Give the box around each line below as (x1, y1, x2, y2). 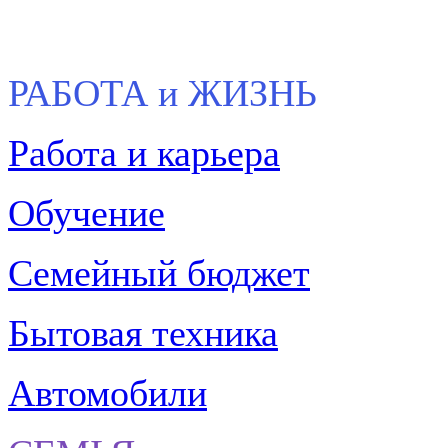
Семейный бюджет (8, 252, 310, 295)
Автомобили (8, 372, 207, 415)
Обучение (8, 192, 165, 235)
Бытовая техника (8, 312, 278, 355)
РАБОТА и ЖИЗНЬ (8, 72, 317, 115)
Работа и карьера (8, 132, 280, 175)
